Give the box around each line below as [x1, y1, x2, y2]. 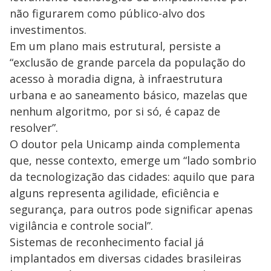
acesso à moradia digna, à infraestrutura [10, 71, 223, 86]
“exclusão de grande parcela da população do [10, 54, 246, 70]
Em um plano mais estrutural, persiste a [10, 38, 221, 53]
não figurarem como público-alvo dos [10, 5, 205, 21]
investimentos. [10, 22, 87, 37]
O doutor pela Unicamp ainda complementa [10, 136, 240, 151]
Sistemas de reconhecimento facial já [10, 234, 204, 249]
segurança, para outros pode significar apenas [10, 201, 253, 217]
